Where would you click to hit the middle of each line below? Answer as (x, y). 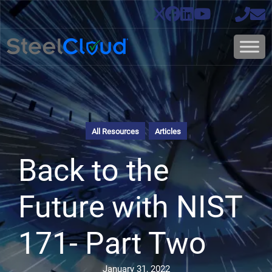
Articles (168, 131)
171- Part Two (112, 243)
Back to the (93, 171)
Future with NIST (130, 207)
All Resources (115, 131)
